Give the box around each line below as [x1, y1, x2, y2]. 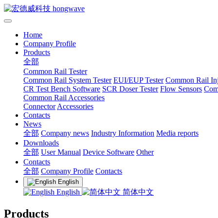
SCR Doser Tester [102, 85, 158, 93]
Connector [23, 102, 55, 110]
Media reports [156, 129, 199, 137]
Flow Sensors [160, 85, 202, 93]
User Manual [41, 148, 81, 156]
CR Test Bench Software [23, 85, 100, 93]
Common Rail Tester [23, 67, 87, 75]
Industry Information [91, 129, 154, 137]
